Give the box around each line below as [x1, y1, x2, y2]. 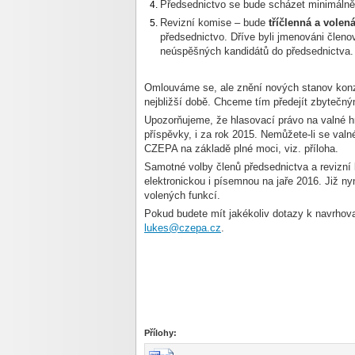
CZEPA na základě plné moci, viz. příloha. [144, 143, 338, 155]
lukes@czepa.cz [144, 222, 221, 234]
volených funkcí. [144, 189, 220, 201]
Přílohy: [144, 328, 177, 338]
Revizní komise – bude [160, 17, 269, 29]
